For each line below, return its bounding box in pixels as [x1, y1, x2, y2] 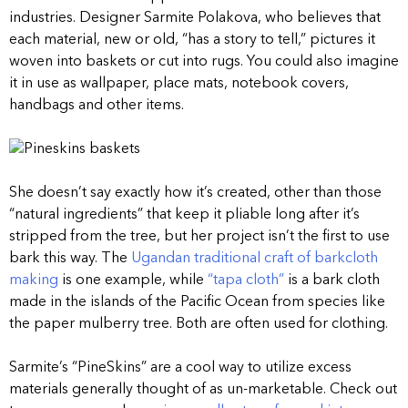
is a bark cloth [284, 272, 380, 288]
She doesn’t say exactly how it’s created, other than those [9, 185, 382, 200]
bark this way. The [9, 250, 131, 266]
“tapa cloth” [208, 272, 284, 288]
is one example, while [62, 272, 208, 288]
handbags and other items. [9, 97, 184, 113]
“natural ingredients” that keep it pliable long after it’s [9, 207, 360, 222]
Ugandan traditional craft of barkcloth [131, 250, 378, 266]
